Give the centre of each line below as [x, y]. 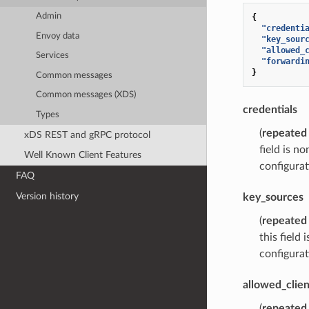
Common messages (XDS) [86, 95]
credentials [270, 109]
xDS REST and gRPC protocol [87, 134]
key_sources [273, 197]
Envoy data [58, 36]
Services [53, 56]
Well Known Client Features [82, 155]
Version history [48, 196]
